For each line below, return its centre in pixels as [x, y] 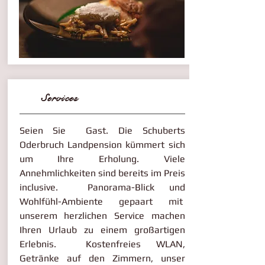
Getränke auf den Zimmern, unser [102, 258]
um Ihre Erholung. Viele [102, 159]
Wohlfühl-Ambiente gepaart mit [102, 201]
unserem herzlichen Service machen [102, 216]
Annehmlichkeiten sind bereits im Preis [102, 173]
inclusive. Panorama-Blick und [102, 187]
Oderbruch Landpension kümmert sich [102, 145]
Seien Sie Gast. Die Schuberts [102, 130]
